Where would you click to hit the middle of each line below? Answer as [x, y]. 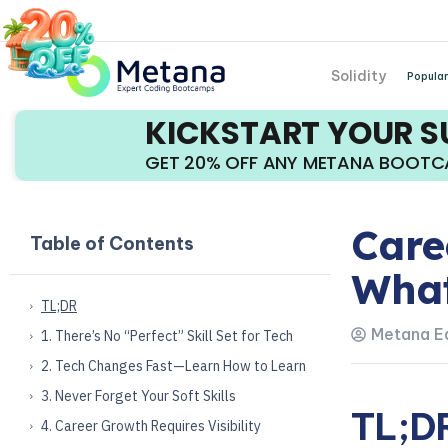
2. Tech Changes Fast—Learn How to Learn [173, 365]
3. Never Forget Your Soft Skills [138, 395]
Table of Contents [112, 243]
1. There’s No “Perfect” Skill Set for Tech [167, 335]
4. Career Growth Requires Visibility [151, 425]
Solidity [359, 76]
